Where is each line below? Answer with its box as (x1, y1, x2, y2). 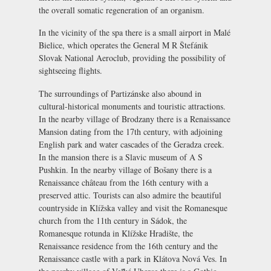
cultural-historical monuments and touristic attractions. (39, 100, 226, 113)
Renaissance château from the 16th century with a (39, 177, 208, 189)
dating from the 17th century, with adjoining (68, 126, 223, 138)
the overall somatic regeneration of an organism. (39, 4, 204, 16)
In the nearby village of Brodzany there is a (39, 113, 190, 125)
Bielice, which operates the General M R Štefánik (39, 39, 208, 51)
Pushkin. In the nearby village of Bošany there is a (39, 164, 212, 176)
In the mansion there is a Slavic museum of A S (39, 151, 203, 163)
